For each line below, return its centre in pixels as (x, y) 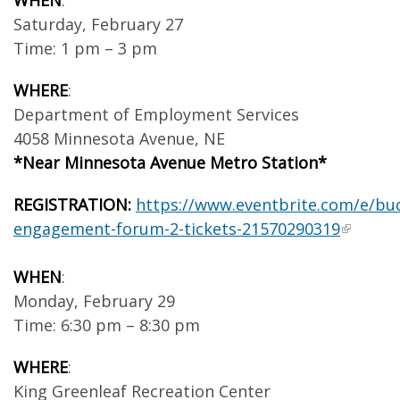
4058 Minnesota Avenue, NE (119, 138)
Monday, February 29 (94, 301)
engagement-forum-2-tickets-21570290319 (177, 229)
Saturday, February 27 (98, 24)
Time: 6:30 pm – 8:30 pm (107, 325)
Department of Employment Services (156, 114)
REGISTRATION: (72, 204)
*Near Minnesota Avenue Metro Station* (170, 162)
